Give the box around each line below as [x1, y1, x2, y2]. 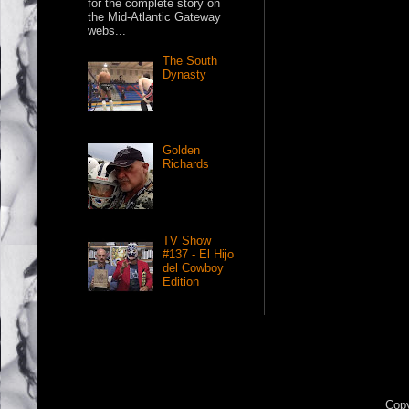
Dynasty [163, 68, 207, 82]
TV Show [163, 233, 212, 247]
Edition [163, 274, 200, 288]
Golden [163, 143, 201, 158]
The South [163, 54, 218, 68]
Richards [163, 157, 210, 172]
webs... [88, 23, 127, 37]
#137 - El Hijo [163, 246, 235, 261]
